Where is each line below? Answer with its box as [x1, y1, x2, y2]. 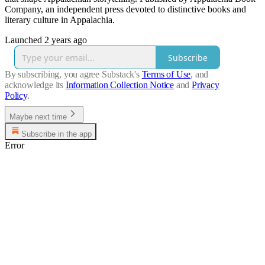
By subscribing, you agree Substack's [5, 69, 140, 80]
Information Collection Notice [65, 80, 174, 91]
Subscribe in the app [21, 130, 92, 139]
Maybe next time [9, 112, 67, 122]
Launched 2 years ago [5, 35, 87, 46]
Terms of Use [141, 69, 191, 80]
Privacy [192, 80, 219, 91]
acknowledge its [5, 80, 64, 91]
